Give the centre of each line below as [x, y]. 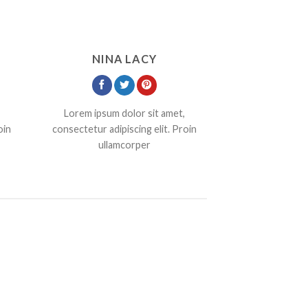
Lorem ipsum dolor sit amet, [124, 113]
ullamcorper [124, 144]
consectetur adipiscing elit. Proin [124, 129]
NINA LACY [124, 58]
